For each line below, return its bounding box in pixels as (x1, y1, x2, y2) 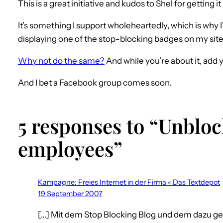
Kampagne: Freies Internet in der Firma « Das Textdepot (38, 178, 220, 187)
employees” (18, 135, 122, 162)
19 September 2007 (38, 189, 103, 199)
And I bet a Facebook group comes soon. (18, 77, 171, 88)
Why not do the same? (18, 55, 105, 66)
